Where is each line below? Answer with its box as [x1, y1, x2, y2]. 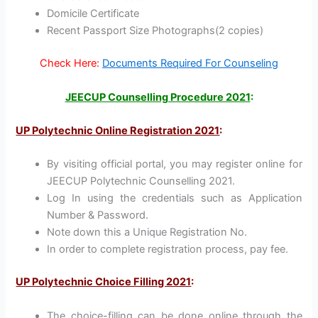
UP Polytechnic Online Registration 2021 [16, 124, 220, 137]
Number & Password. [47, 209, 149, 222]
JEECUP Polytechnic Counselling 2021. [47, 175, 236, 188]
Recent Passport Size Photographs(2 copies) [47, 24, 264, 38]
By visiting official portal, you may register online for [47, 158, 302, 171]
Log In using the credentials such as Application [47, 192, 302, 205]
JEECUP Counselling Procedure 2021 [65, 90, 251, 104]
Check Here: [40, 57, 102, 70]
